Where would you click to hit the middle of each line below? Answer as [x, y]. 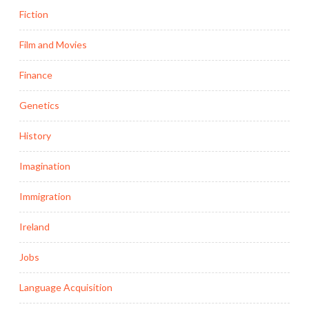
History [35, 136]
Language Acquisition [66, 288]
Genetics [39, 106]
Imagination [45, 166]
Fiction [34, 14]
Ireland [34, 227]
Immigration [45, 197]
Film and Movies [53, 45]
